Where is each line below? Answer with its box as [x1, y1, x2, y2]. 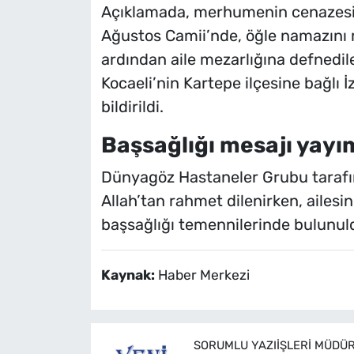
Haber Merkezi [157, 266, 250, 283]
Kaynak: [100, 266, 158, 283]
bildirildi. [100, 97, 164, 117]
